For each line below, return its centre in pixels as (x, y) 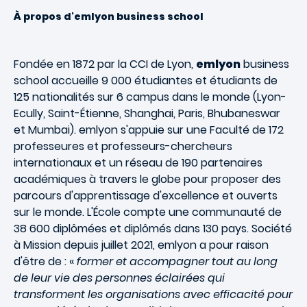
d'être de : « (45, 261)
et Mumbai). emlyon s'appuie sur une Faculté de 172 (149, 130)
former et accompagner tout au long (177, 261)
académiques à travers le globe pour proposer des (147, 179)
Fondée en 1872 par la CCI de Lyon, (105, 64)
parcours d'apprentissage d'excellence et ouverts (146, 196)
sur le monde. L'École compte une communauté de (148, 212)
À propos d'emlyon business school (109, 16)
